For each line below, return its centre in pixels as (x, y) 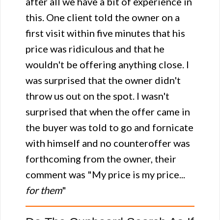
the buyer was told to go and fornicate (110, 127)
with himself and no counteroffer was (108, 143)
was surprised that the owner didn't (103, 80)
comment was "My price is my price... (105, 174)
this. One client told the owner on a (103, 17)
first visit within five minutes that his (105, 33)
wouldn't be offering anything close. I (107, 64)
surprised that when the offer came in (108, 111)
